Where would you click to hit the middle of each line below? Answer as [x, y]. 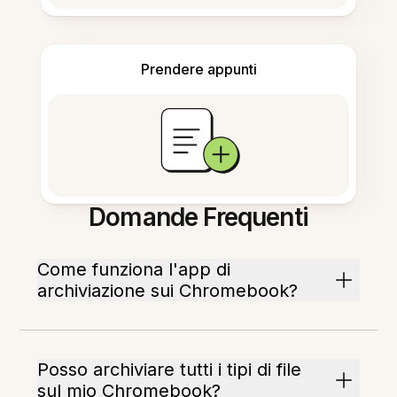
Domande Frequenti [198, 218]
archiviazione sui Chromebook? [168, 291]
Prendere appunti [198, 70]
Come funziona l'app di [134, 270]
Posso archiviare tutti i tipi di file [170, 370]
